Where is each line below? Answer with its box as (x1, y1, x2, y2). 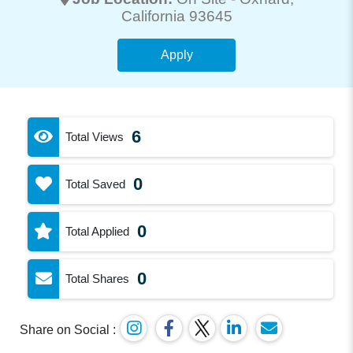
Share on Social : (20, 322, 117, 336)
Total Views (65, 129, 124, 143)
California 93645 (121, 7, 232, 24)
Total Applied (65, 224, 130, 238)
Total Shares (65, 271, 130, 285)
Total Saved (65, 176, 126, 191)
